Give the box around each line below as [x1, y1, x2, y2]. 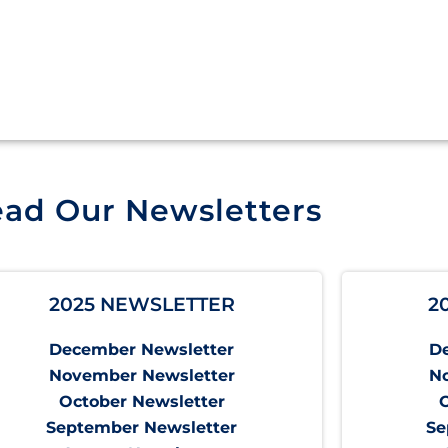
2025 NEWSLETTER [48, 293, 235, 317]
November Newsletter [48, 366, 235, 386]
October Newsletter [58, 392, 225, 412]
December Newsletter [49, 340, 235, 360]
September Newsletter [46, 418, 238, 438]
